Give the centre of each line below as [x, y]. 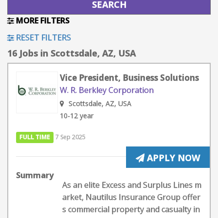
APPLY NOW [172, 158]
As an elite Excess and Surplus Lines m [132, 185]
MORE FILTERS [42, 20]
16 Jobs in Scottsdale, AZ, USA [72, 53]
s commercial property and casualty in [131, 209]
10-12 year [77, 116]
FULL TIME [35, 137]
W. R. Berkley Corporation [107, 90]
